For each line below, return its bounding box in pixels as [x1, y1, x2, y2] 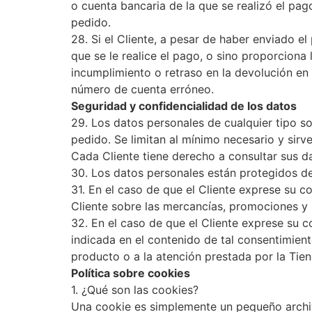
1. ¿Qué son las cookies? [71, 283, 198, 297]
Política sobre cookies [71, 266, 190, 280]
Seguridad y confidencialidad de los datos [71, 99, 297, 113]
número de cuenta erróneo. [71, 82, 214, 96]
